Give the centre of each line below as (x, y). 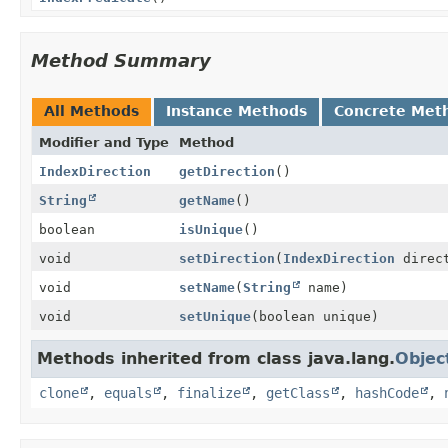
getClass (298, 392)
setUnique (215, 316)
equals (128, 392)
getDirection (227, 171)
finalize (209, 392)
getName (207, 200)
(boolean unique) (315, 316)
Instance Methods (236, 110)
